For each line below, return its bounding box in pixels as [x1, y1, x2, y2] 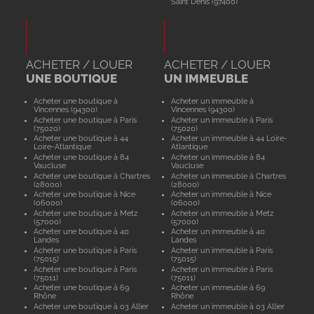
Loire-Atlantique [33, 142, 91, 151]
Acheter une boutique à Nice [33, 190, 135, 199]
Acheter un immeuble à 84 [171, 152, 266, 161]
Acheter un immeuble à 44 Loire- [171, 134, 288, 143]
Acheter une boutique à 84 [33, 152, 129, 161]
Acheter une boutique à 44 [33, 134, 128, 143]
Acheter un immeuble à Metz [171, 208, 274, 217]
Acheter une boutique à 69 [33, 283, 129, 292]
